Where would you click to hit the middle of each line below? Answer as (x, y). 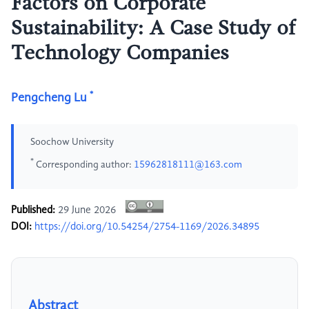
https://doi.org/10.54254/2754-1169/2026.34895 (147, 227)
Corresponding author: (84, 165)
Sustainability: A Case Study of (153, 29)
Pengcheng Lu (49, 98)
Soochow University (72, 142)
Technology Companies (120, 54)
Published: (33, 211)
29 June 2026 (87, 211)
